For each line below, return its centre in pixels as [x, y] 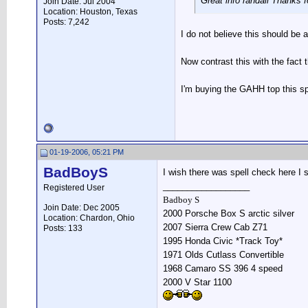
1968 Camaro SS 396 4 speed [223, 268]
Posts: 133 [63, 228]
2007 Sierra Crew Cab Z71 [215, 227]
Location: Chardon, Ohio [89, 218]
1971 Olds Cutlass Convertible [223, 255]
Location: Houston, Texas [90, 12]
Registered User [74, 188]
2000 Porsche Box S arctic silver [229, 213]
